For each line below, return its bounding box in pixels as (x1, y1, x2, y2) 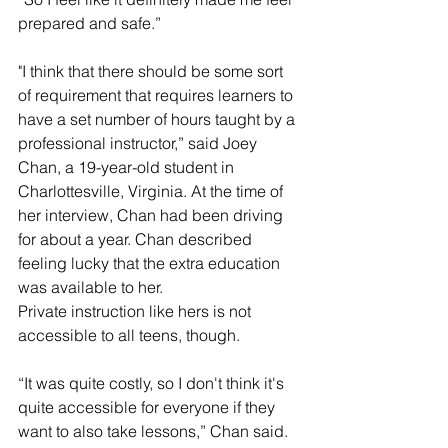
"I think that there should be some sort (18, 61, 287, 82)
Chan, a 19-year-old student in (18, 157, 238, 178)
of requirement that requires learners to (18, 85, 297, 106)
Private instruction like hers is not (18, 301, 255, 322)
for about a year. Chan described (18, 229, 256, 250)
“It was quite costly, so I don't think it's (18, 373, 288, 394)
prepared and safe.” (18, 13, 161, 34)
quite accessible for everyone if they (18, 397, 279, 418)
